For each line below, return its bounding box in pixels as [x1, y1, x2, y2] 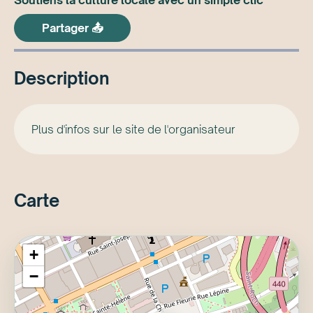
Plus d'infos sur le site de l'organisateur [31, 122, 235, 137]
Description [14, 67, 110, 89]
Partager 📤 [42, 20, 103, 35]
